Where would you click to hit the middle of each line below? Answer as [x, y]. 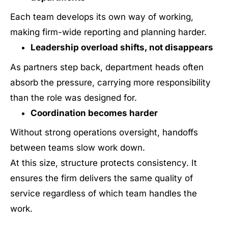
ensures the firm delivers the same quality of [102, 178]
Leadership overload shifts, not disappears [122, 47]
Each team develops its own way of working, [102, 17]
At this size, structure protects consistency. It [104, 163]
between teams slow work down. [78, 148]
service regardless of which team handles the [104, 193]
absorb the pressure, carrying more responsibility [110, 82]
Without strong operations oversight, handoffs [104, 132]
